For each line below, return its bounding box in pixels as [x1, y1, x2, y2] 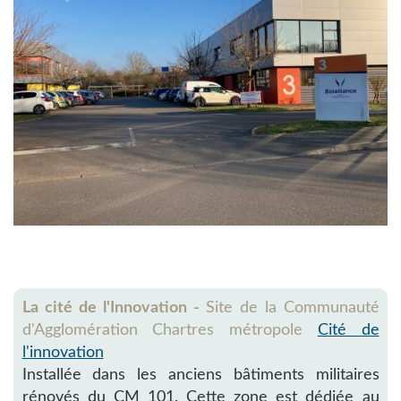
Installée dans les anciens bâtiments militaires [21, 366, 380, 383]
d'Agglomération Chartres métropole [21, 321, 318, 338]
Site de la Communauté [205, 299, 380, 316]
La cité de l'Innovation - [21, 299, 206, 316]
